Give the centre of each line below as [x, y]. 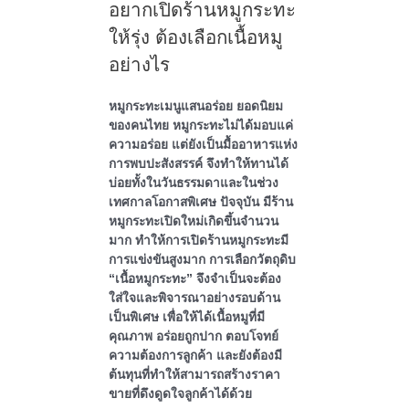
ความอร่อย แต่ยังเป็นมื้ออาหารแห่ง [203, 145]
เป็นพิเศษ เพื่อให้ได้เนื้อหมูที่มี [186, 318]
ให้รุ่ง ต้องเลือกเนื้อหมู [195, 37]
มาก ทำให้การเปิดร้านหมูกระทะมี [198, 241]
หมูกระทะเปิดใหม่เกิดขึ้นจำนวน [193, 222]
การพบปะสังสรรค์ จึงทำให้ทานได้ [198, 164]
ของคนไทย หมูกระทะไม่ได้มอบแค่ [200, 126]
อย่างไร [139, 65]
